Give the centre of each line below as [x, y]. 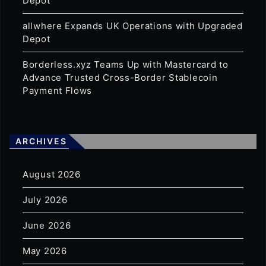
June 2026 [47, 226]
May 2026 [45, 251]
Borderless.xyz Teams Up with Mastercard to [126, 65]
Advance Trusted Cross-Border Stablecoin [120, 78]
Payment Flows [58, 91]
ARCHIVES [41, 141]
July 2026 [45, 200]
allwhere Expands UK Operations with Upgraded [133, 26]
